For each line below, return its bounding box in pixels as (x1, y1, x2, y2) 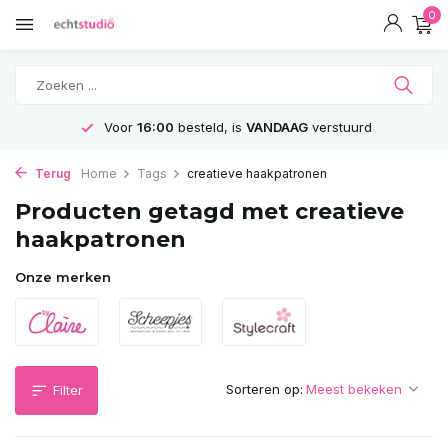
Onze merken (15, 269, 111, 285)
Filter (53, 382, 83, 398)
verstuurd (307, 119, 372, 135)
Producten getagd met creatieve (15, 198, 404, 225)
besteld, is (173, 119, 246, 135)
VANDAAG (245, 119, 308, 135)
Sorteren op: (226, 381, 303, 397)
